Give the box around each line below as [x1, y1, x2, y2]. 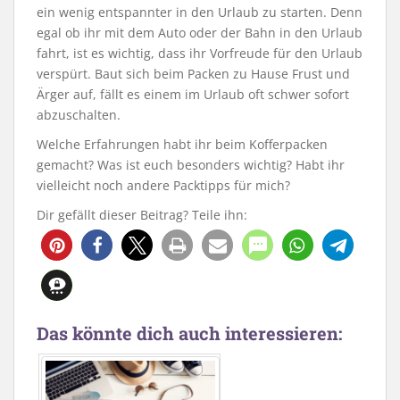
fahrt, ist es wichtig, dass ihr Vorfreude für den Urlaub [37, 44, 362, 62]
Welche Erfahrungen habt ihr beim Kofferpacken [37, 135, 328, 153]
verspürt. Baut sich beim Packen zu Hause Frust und [37, 64, 350, 82]
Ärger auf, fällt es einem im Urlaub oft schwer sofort [37, 85, 349, 103]
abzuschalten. [37, 105, 121, 123]
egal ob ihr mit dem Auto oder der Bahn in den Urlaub [37, 23, 362, 41]
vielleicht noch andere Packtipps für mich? [37, 176, 290, 194]
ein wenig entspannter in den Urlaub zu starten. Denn [37, 3, 362, 21]
